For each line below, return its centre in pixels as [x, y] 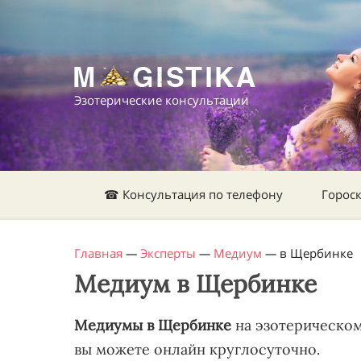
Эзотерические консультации [162, 100]
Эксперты [168, 253]
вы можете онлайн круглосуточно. [197, 349]
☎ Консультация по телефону [193, 194]
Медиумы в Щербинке [153, 325]
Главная [98, 253]
